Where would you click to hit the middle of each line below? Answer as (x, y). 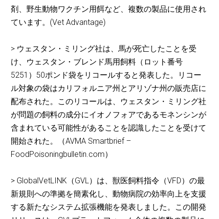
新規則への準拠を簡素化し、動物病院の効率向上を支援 (109, 194)
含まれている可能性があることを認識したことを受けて (109, 128)
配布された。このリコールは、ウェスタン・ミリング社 (109, 102)
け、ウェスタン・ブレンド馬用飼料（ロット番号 (97, 62)
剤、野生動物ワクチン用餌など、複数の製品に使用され (109, 9)
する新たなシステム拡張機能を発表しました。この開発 (109, 207)
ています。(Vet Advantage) (59, 22)
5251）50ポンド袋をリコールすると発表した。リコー (106, 75)
